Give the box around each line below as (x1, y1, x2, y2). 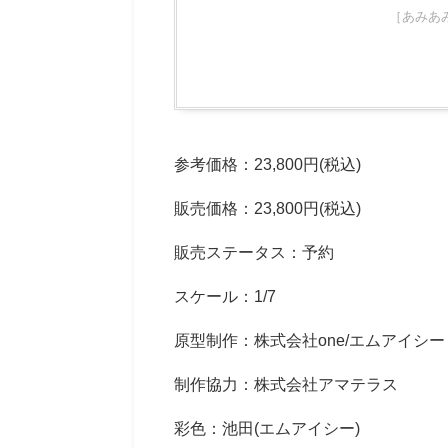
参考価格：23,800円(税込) (174, 156, 362, 173)
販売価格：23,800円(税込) (174, 200, 362, 217)
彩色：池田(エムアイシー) (174, 420, 361, 437)
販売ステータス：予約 (174, 244, 335, 261)
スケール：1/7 (174, 288, 277, 305)
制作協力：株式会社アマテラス (174, 376, 399, 393)
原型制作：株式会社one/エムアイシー (174, 332, 446, 349)
